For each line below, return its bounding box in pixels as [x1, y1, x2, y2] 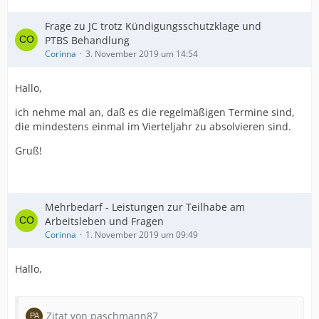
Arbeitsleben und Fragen [45, 214, 164, 228]
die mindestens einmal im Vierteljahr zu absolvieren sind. [15, 120, 291, 133]
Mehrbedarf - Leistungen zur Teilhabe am [45, 200, 245, 214]
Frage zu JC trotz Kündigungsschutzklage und [45, 19, 261, 33]
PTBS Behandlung [45, 33, 130, 47]
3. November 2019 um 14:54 [85, 48, 198, 60]
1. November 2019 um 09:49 [85, 229, 198, 241]
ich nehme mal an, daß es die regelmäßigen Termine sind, [15, 105, 295, 119]
